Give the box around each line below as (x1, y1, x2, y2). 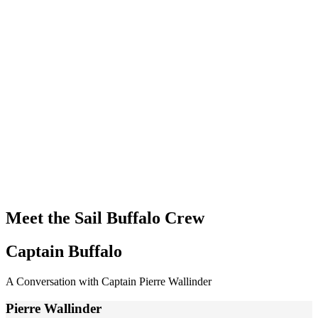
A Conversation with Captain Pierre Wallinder (6, 275, 212, 287)
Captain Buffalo (6, 241, 122, 261)
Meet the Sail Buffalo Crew (6, 208, 204, 227)
